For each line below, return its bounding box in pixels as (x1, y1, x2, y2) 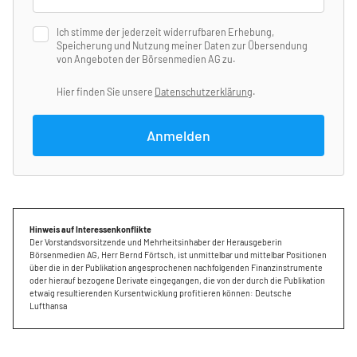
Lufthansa (29, 300, 67, 311)
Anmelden (147, 126, 210, 144)
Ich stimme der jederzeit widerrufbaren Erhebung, (57, 26, 274, 37)
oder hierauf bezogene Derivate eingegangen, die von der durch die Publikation (29, 274, 325, 285)
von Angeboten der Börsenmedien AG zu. (57, 53, 235, 65)
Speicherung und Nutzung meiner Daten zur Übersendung (57, 40, 308, 51)
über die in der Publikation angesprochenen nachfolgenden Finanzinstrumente (29, 261, 323, 273)
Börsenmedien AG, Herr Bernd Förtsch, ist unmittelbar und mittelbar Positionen (29, 249, 327, 260)
